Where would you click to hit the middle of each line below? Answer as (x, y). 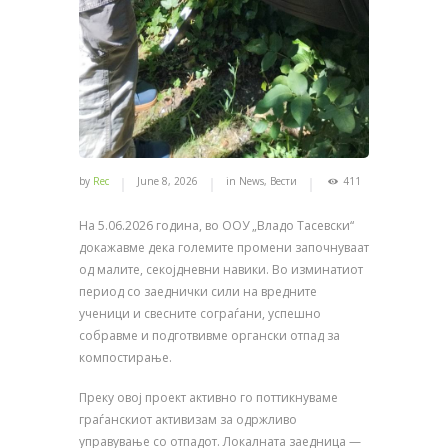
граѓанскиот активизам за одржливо (188, 420)
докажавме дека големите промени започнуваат (224, 248)
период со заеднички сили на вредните (198, 292)
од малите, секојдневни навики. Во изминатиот (221, 270)
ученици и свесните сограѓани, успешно (200, 314)
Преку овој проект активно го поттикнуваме (208, 398)
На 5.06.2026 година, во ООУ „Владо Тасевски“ (216, 226)
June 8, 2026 (167, 181)
